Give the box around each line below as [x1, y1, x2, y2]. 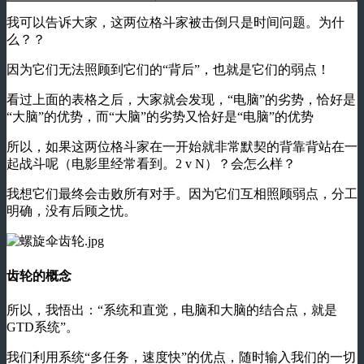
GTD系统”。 [6, 319, 79, 334]
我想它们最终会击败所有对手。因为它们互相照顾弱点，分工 [6, 187, 357, 201]
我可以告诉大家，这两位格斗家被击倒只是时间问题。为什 [6, 15, 344, 30]
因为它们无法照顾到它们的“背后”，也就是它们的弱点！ [6, 63, 330, 77]
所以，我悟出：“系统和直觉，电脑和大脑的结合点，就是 [6, 302, 337, 317]
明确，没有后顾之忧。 [6, 204, 136, 219]
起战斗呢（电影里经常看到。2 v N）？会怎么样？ [6, 157, 296, 171]
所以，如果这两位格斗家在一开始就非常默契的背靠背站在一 [6, 140, 357, 154]
